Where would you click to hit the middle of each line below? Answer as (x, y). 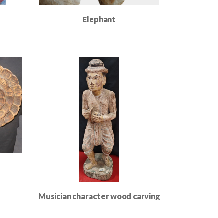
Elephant (99, 19)
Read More (99, 42)
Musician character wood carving (99, 196)
